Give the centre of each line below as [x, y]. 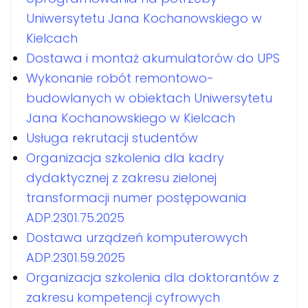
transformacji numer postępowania [136, 198]
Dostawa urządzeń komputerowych [137, 238]
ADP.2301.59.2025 [76, 257]
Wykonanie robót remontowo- [120, 78]
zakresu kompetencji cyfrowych [123, 297]
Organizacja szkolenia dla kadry [125, 158]
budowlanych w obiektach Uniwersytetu [149, 98]
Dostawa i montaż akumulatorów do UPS [153, 58]
